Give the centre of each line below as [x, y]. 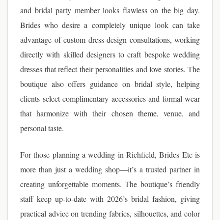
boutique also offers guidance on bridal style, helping [110, 84]
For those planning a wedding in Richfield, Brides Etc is [110, 154]
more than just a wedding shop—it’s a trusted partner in [110, 169]
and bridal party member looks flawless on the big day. [110, 10]
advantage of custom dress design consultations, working [110, 40]
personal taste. [42, 128]
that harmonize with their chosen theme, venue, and [110, 113]
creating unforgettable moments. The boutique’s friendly [110, 184]
